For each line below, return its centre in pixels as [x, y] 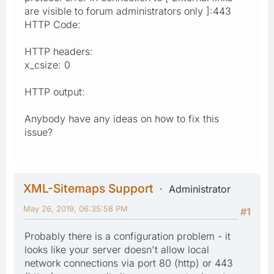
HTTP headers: [59, 51]
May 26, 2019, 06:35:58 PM [76, 208]
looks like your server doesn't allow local [117, 249]
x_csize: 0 [47, 65]
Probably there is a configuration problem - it [128, 236]
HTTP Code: [53, 24]
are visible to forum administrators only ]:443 [128, 11]
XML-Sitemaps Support [88, 188]
